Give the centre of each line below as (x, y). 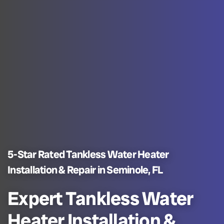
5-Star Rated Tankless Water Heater (88, 154)
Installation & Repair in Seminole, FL (85, 170)
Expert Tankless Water (100, 199)
